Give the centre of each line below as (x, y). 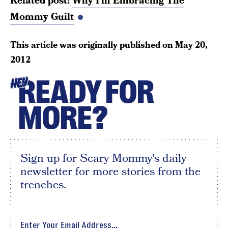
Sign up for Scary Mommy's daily (103, 158)
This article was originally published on (93, 45)
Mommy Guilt (42, 17)
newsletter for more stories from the (110, 171)
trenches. (43, 184)
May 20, (191, 45)
